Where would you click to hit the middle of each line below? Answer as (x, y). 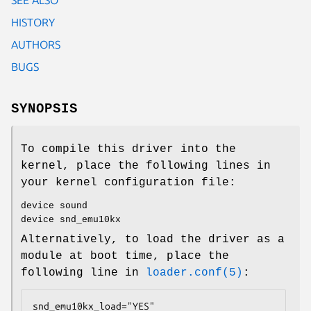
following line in (83, 272)
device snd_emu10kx (71, 219)
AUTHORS (36, 44)
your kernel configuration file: (128, 182)
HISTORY (33, 22)
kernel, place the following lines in (146, 166)
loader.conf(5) (194, 272)
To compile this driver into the (128, 149)
